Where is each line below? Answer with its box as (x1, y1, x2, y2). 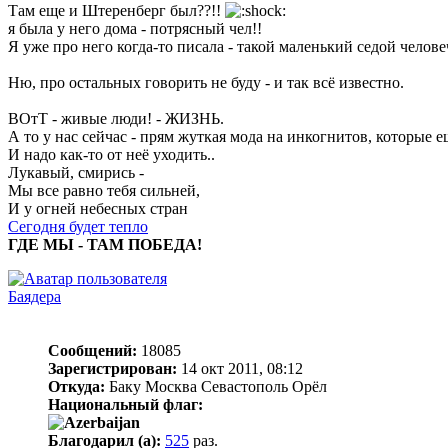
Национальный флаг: (48, 395, 203, 413)
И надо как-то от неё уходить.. (8, 145, 215, 163)
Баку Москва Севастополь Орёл (105, 377, 327, 395)
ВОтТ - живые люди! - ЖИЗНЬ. (8, 109, 224, 127)
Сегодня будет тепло (8, 217, 148, 235)
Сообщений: (48, 341, 137, 359)
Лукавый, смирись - (8, 163, 144, 181)
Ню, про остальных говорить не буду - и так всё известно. (8, 73, 404, 91)
